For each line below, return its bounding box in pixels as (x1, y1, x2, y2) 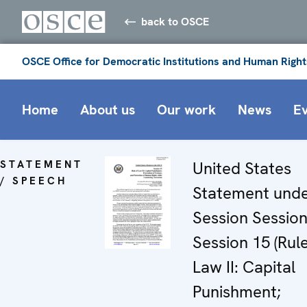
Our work (157, 100, 216, 119)
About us (80, 100, 135, 119)
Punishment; (193, 280, 281, 302)
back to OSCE (141, 14, 210, 29)
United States (193, 157, 291, 179)
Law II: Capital (193, 256, 295, 278)
